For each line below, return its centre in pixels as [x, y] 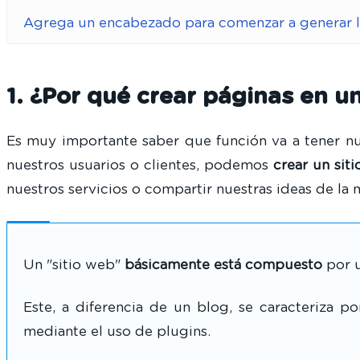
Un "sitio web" [74, 264]
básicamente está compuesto [223, 264]
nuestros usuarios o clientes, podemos [140, 165]
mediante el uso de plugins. [117, 332]
